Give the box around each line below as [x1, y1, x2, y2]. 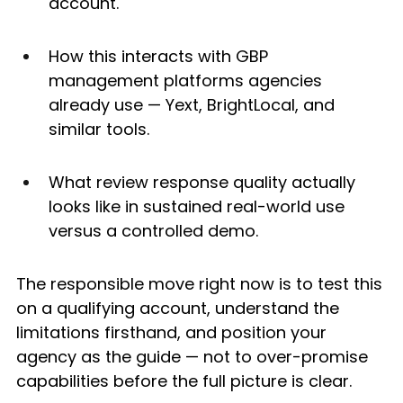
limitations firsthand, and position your [16, 321, 331, 345]
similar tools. [49, 118, 149, 141]
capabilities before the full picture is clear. [16, 370, 352, 393]
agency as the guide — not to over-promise [16, 345, 372, 369]
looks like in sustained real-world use [49, 195, 349, 219]
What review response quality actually [49, 171, 360, 194]
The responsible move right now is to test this [16, 273, 387, 296]
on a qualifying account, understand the [16, 297, 344, 320]
